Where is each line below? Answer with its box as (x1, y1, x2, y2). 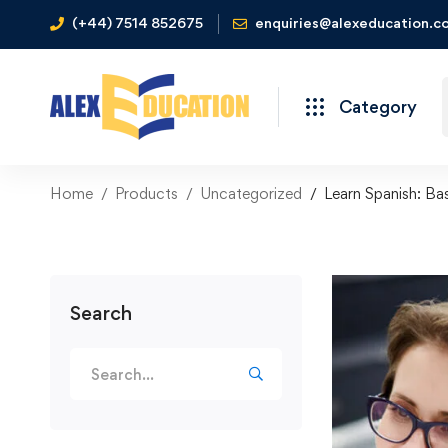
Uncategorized (200, 184, 302, 203)
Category (339, 96, 417, 117)
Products (115, 184, 178, 203)
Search (70, 301, 132, 325)
